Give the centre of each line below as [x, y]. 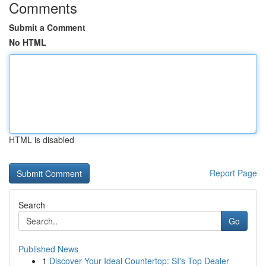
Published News [48, 249]
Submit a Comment [47, 27]
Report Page [233, 173]
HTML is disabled [42, 140]
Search [32, 205]
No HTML [28, 42]
